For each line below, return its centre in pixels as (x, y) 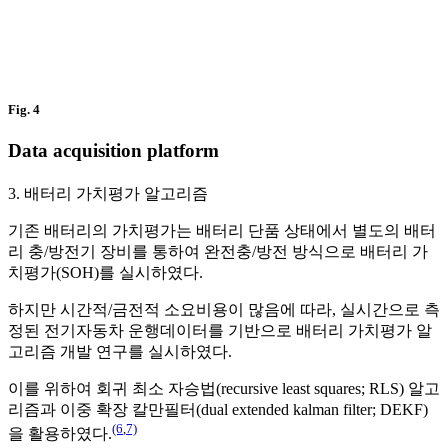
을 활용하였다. (60, 434)
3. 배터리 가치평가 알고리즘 (108, 194)
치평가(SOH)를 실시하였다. (105, 273)
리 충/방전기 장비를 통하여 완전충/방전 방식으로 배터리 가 (218, 252)
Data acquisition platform (113, 150)
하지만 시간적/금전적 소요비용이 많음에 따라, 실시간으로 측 (224, 310)
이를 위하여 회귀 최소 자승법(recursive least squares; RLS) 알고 (224, 389)
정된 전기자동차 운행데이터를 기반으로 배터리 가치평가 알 (220, 331)
